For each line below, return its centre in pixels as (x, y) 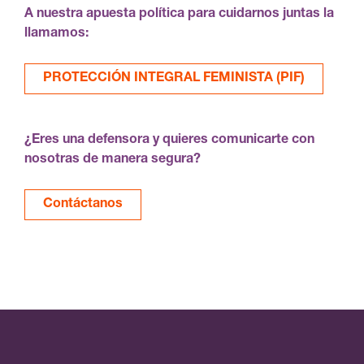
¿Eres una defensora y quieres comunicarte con (169, 140)
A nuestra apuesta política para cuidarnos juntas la (179, 14)
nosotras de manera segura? (113, 160)
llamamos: (56, 34)
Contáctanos (83, 204)
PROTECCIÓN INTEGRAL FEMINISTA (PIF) (174, 78)
